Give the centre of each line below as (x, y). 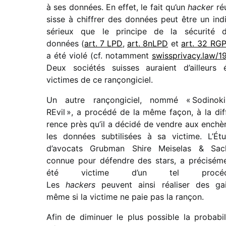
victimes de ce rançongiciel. (100, 80)
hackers (83, 185)
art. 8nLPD (148, 44)
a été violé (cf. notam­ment (99, 56)
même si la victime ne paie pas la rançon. (125, 197)
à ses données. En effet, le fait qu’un (117, 7)
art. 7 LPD (103, 44)
